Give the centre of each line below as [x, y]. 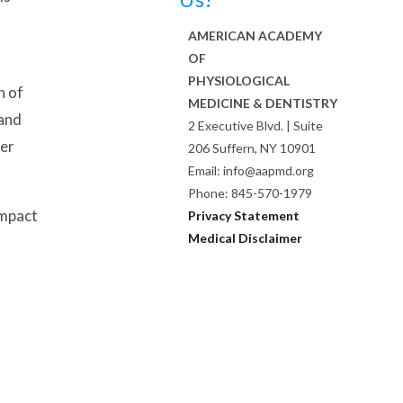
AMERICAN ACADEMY [255, 36]
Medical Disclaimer [246, 238]
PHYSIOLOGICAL [239, 81]
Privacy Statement [244, 216]
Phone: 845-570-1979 [251, 193]
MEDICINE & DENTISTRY [263, 103]
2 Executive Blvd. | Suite [256, 126]
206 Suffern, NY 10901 [252, 148]
